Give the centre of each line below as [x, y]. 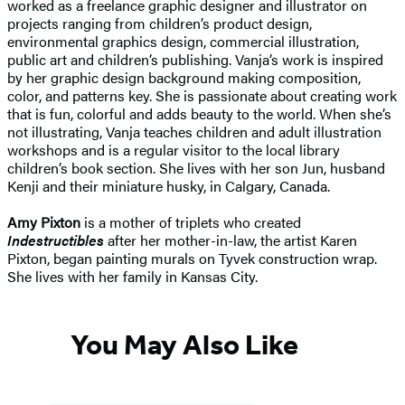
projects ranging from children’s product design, [160, 24]
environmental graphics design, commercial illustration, [183, 42]
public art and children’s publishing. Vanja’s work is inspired [195, 60]
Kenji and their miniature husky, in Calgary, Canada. [169, 186]
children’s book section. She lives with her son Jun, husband [196, 168]
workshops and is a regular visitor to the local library [174, 150]
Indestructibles [56, 240]
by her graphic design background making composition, [184, 78]
